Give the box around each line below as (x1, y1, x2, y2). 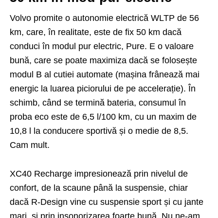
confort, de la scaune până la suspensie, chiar (10, 183, 188, 193)
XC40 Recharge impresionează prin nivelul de (10, 169, 188, 179)
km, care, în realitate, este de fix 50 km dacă (10, 27, 182, 37)
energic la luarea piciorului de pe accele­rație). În (10, 84, 196, 94)
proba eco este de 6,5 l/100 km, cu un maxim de (10, 112, 197, 122)
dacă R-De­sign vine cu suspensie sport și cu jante (10, 197, 203, 207)
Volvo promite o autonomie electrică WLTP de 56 (10, 13, 199, 23)
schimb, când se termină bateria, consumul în (10, 98, 186, 108)
